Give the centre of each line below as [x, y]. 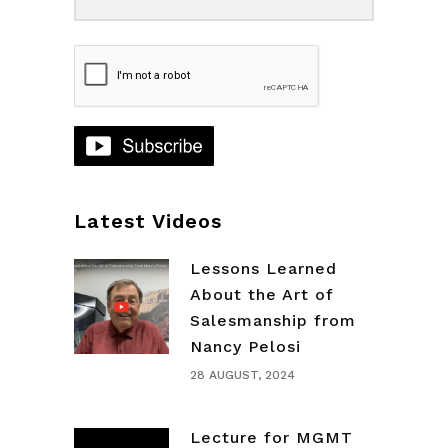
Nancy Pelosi [245, 347]
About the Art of [261, 295]
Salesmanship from [273, 321]
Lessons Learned [263, 269]
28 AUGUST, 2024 [242, 375]
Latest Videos [148, 221]
